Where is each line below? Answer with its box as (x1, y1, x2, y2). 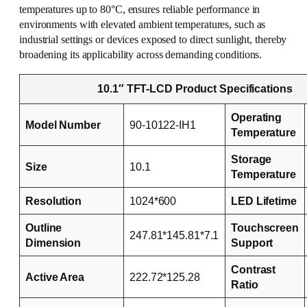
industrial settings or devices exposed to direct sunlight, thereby (19, 34, 287, 47)
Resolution (25, 194, 82, 207)
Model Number (25, 118, 101, 131)
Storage (231, 152, 272, 165)
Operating (231, 110, 282, 123)
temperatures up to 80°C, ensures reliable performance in (19, 3, 260, 16)
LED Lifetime (231, 194, 297, 207)
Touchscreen (231, 221, 299, 234)
